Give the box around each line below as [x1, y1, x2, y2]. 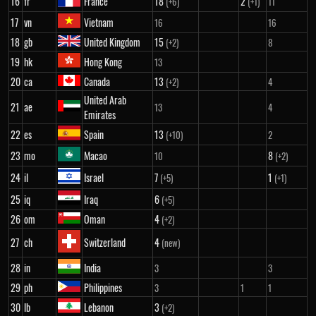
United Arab [84, 92, 126, 107]
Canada [84, 74, 110, 89]
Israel [84, 170, 104, 185]
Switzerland [84, 235, 126, 250]
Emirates [84, 107, 116, 122]
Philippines [84, 280, 122, 295]
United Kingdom [84, 35, 140, 49]
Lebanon [84, 300, 114, 315]
